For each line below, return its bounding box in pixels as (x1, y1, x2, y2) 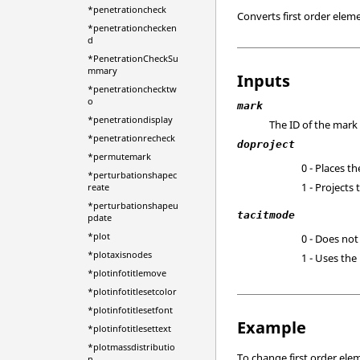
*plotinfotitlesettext (87, 322, 171, 334)
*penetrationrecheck (87, 132, 175, 144)
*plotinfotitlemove (87, 267, 166, 279)
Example (237, 317, 307, 338)
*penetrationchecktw (87, 83, 177, 95)
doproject (237, 138, 296, 150)
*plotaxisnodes (87, 248, 152, 260)
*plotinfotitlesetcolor (87, 285, 177, 297)
